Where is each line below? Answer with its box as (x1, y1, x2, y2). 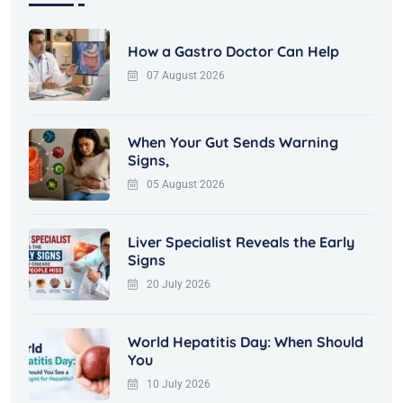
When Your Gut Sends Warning (128, 132, 338, 151)
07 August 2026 (147, 68, 225, 82)
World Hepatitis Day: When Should (128, 332, 363, 351)
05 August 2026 (147, 177, 225, 191)
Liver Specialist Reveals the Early (128, 232, 354, 251)
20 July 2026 (147, 277, 210, 291)
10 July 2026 (147, 377, 210, 390)
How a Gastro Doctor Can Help (128, 41, 339, 60)
